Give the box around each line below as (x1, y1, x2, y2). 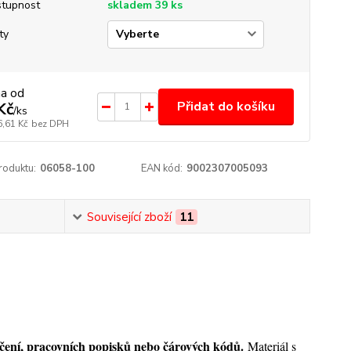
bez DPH (31, 118, 69, 130)
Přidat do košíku (176, 97, 275, 115)
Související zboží (86, 209, 172, 225)
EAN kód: (141, 161, 183, 175)
